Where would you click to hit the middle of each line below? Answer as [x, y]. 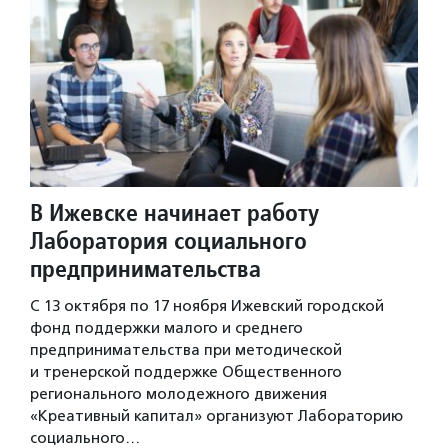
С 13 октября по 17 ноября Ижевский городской [207, 305]
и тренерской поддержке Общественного [186, 371]
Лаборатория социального [168, 240]
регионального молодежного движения [178, 393]
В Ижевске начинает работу [174, 212]
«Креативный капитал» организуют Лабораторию [216, 415]
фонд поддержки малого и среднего [166, 327]
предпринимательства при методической [186, 349]
